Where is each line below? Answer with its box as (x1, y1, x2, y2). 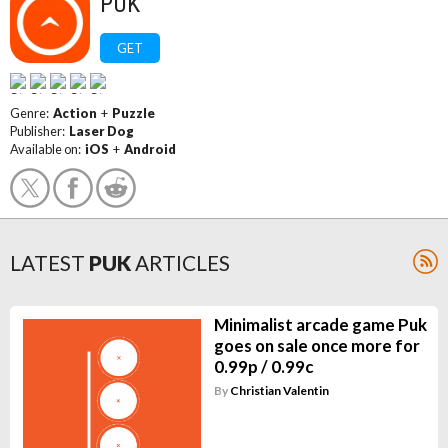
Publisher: (10, 123, 69, 139)
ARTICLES (135, 250, 230, 275)
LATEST (10, 250, 85, 275)
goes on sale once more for (213, 335, 420, 356)
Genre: (10, 105, 53, 121)
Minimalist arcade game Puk (213, 314, 427, 335)
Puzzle (112, 105, 155, 121)
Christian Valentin (229, 383, 329, 398)
